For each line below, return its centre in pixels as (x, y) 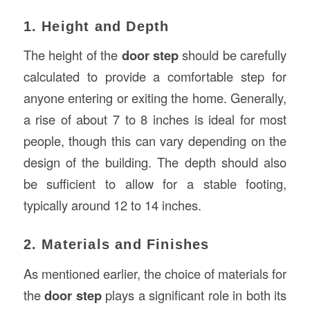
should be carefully (232, 55)
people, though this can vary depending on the (155, 141)
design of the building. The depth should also (155, 162)
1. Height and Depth (96, 26)
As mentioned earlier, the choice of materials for (155, 273)
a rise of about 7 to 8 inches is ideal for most (155, 119)
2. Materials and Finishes (116, 245)
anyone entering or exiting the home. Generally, (155, 98)
